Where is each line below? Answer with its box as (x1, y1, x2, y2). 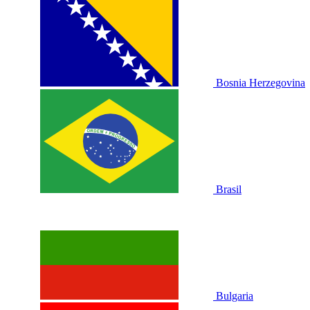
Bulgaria (216, 290, 253, 302)
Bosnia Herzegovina (216, 77, 305, 89)
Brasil (216, 183, 241, 195)
